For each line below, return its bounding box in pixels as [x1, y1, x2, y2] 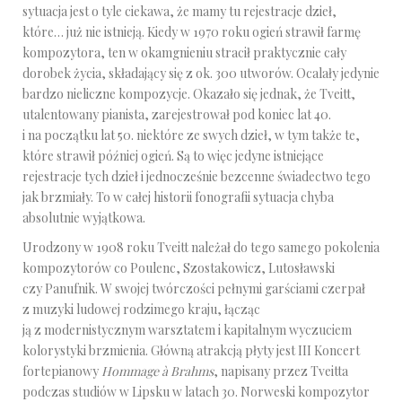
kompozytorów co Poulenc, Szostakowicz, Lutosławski [22, 259, 335, 276]
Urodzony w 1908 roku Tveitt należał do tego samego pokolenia [22, 239, 380, 256]
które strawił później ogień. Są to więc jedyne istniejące [22, 147, 324, 164]
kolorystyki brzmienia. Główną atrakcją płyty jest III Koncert [22, 342, 360, 359]
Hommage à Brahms [101, 363, 214, 380]
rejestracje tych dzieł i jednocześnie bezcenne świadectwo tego [22, 168, 371, 185]
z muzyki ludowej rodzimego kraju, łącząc [22, 301, 260, 318]
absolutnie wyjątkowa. [22, 209, 145, 226]
